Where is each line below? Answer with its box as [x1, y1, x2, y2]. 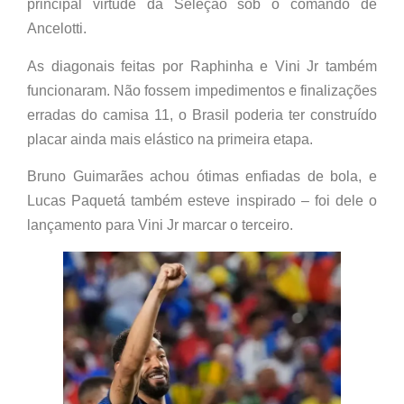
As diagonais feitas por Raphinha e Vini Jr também [27, 58, 377, 74]
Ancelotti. [27, 21, 87, 37]
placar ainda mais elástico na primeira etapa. [27, 131, 313, 147]
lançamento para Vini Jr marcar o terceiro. [27, 217, 293, 234]
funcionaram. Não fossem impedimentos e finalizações [27, 82, 377, 98]
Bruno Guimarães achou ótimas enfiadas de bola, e [27, 169, 377, 185]
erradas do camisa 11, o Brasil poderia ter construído [27, 106, 377, 123]
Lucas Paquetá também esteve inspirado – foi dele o [27, 193, 377, 209]
